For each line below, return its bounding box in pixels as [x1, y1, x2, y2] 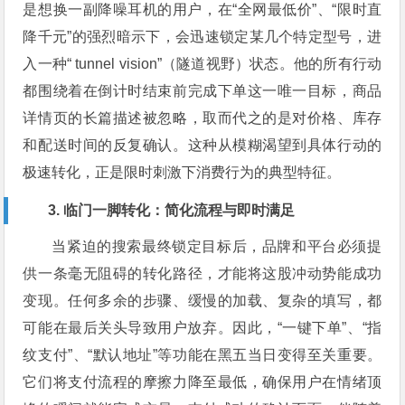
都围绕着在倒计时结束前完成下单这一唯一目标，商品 [23, 82, 382, 99]
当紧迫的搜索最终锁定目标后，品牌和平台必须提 [52, 238, 382, 254]
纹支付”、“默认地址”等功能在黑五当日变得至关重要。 [23, 346, 382, 363]
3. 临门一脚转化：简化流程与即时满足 [48, 202, 296, 218]
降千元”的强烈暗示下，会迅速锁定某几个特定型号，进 [23, 28, 382, 44]
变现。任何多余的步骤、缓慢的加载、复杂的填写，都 [23, 292, 382, 308]
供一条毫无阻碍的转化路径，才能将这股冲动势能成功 [23, 265, 382, 281]
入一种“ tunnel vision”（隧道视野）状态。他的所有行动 [23, 55, 382, 71]
